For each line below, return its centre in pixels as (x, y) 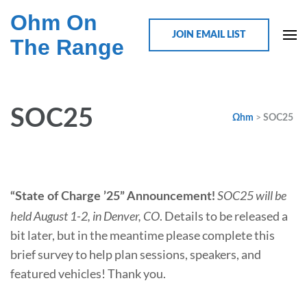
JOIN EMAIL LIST (209, 35)
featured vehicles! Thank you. (88, 273)
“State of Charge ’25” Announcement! (113, 197)
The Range (67, 47)
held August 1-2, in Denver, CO (85, 216)
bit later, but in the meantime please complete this (143, 235)
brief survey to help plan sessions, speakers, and (136, 254)
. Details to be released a (224, 216)
